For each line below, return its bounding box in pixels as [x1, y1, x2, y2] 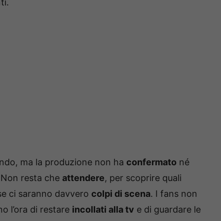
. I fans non [150, 188, 197, 199]
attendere [62, 172, 105, 183]
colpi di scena [91, 188, 150, 199]
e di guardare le [134, 204, 201, 215]
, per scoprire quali [105, 172, 182, 183]
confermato [126, 156, 177, 167]
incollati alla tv [72, 204, 134, 215]
